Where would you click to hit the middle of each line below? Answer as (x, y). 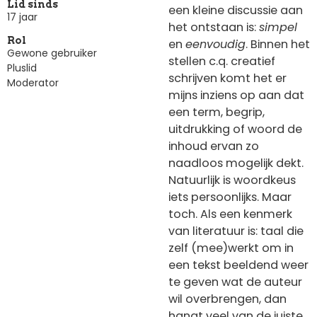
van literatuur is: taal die (236, 231)
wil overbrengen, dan (227, 299)
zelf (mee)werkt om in (231, 248)
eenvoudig (215, 44)
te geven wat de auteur (235, 282)
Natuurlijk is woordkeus (232, 180)
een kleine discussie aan (236, 10)
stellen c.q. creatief (222, 61)
